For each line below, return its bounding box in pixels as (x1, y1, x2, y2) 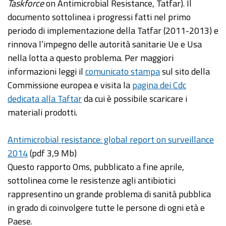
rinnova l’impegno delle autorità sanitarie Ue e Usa (8, 37, 202, 51)
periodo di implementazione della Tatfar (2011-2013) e (8, 24, 218, 38)
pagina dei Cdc (132, 78, 186, 92)
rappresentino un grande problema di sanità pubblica (8, 187, 211, 201)
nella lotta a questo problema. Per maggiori (8, 51, 174, 65)
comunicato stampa (85, 65, 160, 79)
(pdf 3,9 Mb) (28, 146, 77, 160)
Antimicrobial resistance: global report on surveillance (8, 133, 214, 147)
